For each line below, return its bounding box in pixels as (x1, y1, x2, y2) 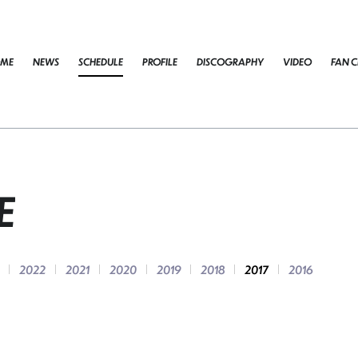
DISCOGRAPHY (197, 55, 264, 69)
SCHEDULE (78, 55, 123, 69)
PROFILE (142, 55, 177, 69)
